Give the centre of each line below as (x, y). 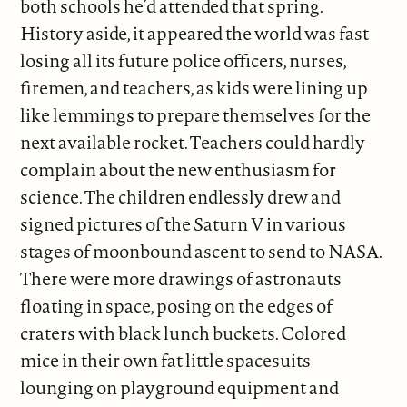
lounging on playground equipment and (180, 388)
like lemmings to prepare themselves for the (196, 115)
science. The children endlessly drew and (181, 197)
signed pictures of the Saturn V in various (184, 224)
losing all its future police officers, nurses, (184, 61)
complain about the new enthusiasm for (179, 170)
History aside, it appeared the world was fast (195, 34)
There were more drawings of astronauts (181, 279)
